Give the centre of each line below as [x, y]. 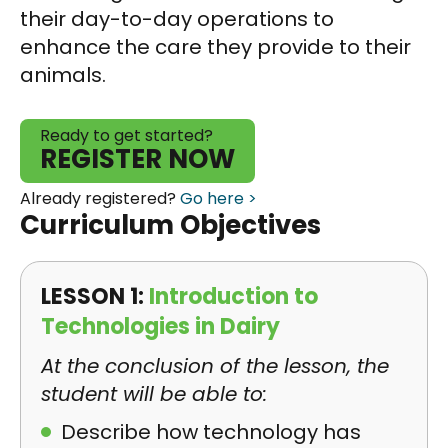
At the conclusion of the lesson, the [215, 366]
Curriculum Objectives [170, 225]
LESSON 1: [95, 296]
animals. [63, 75]
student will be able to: [154, 394]
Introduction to [233, 296]
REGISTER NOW [137, 159]
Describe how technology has [211, 432]
